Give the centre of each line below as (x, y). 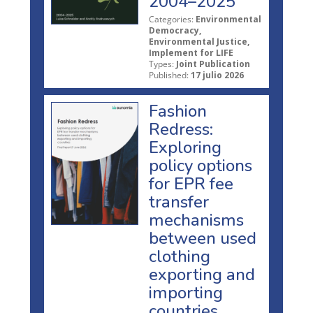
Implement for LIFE (191, 52)
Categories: (171, 19)
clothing (180, 256)
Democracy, (175, 30)
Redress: (181, 129)
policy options (201, 165)
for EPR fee (191, 183)
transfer (179, 202)
